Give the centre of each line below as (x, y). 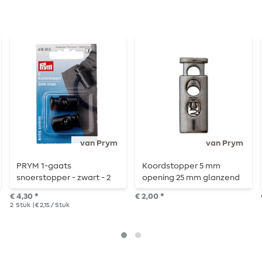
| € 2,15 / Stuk (50, 205)
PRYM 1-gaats (44, 166)
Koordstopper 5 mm (181, 166)
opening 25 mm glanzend (191, 178)
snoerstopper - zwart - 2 (63, 178)
